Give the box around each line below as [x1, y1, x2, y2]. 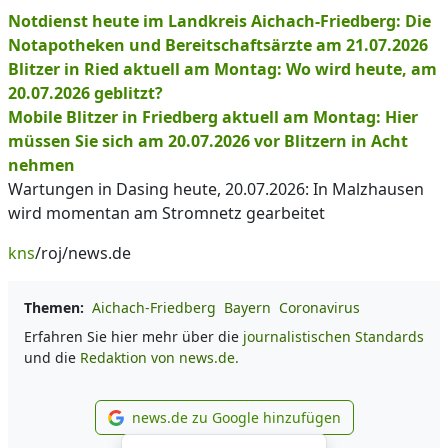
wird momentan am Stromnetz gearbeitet [8, 202, 325, 224]
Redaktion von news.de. [80, 348, 239, 367]
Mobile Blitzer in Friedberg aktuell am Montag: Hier [8, 106, 418, 128]
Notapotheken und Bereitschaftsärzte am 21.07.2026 [8, 34, 428, 56]
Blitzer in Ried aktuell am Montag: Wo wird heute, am [8, 58, 437, 80]
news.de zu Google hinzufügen [131, 408, 341, 427]
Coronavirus [279, 298, 360, 317]
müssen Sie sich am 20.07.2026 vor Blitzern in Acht [8, 130, 408, 152]
